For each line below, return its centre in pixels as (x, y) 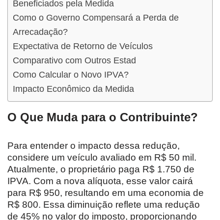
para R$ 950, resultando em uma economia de (106, 192)
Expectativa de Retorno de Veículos (83, 46)
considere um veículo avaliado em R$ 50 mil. (102, 157)
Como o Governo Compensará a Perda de (96, 17)
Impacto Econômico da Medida (73, 89)
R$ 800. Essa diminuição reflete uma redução (104, 204)
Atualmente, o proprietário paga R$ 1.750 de (101, 169)
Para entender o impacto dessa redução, (94, 145)
